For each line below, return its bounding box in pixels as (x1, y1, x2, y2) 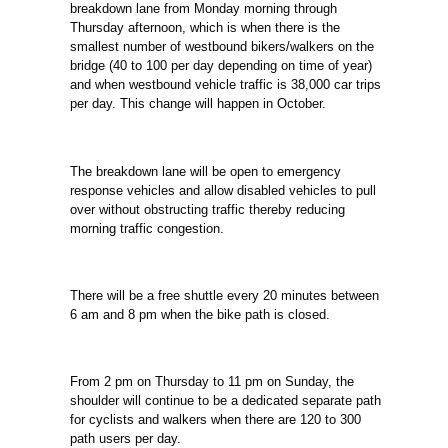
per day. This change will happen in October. (70, 96, 327, 112)
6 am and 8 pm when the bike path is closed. (70, 307, 331, 323)
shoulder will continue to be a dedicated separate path (70, 393, 382, 409)
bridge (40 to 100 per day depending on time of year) (70, 58, 373, 74)
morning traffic (70, 220, 154, 236)
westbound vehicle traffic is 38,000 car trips (125, 77, 382, 93)
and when (70, 77, 126, 93)
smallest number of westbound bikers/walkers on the (70, 39, 375, 55)
